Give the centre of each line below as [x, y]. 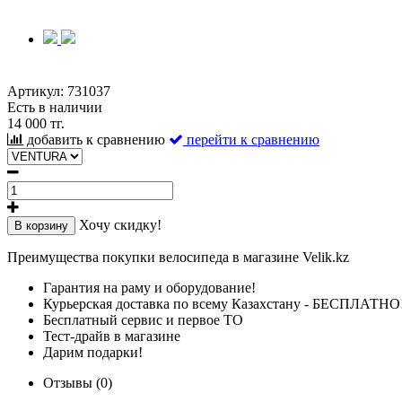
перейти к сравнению [253, 139]
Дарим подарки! [93, 352]
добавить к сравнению [96, 139]
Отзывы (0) [78, 382]
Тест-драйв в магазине [112, 336]
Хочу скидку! [120, 224]
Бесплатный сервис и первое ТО [143, 319]
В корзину [41, 225]
